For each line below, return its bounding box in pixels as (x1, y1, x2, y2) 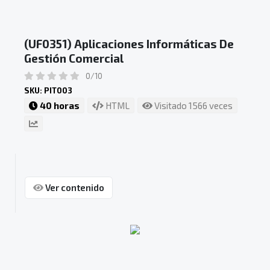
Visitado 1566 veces (152, 99, 233, 111)
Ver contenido (43, 182, 104, 193)
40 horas (38, 99, 80, 111)
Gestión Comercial (24, 51, 124, 65)
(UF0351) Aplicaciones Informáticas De (24, 36, 234, 51)
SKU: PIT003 (24, 85, 72, 95)
